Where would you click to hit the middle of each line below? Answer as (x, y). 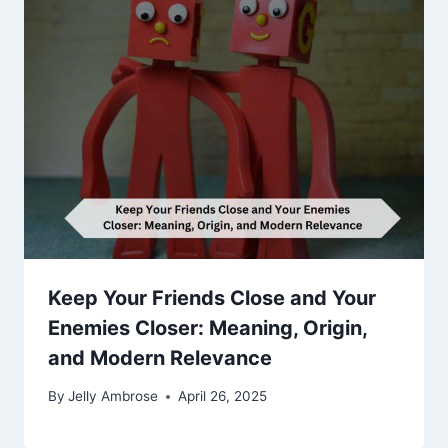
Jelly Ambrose (113, 396)
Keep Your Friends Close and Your (212, 297)
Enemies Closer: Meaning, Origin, (207, 327)
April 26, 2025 (223, 396)
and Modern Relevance (160, 357)
